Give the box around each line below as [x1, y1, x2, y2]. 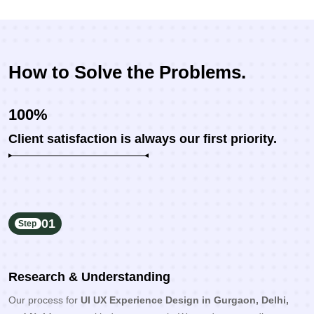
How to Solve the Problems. [8, 62, 246, 83]
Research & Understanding [8, 270, 170, 285]
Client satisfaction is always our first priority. [8, 132, 277, 146]
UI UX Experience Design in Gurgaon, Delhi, [81, 294, 289, 306]
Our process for [8, 294, 81, 306]
